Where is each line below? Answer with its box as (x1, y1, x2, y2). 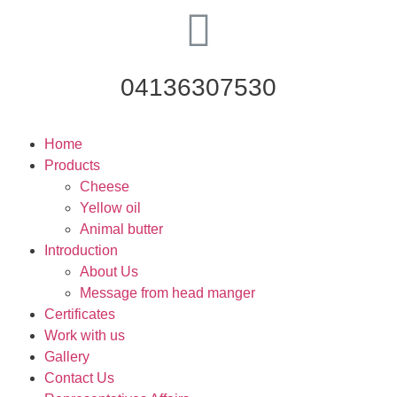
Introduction (44, 243, 118, 258)
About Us (80, 264, 138, 279)
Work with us (44, 328, 125, 343)
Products (44, 158, 100, 173)
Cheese (80, 179, 129, 194)
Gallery (44, 349, 90, 364)
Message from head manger (80, 285, 255, 300)
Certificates (44, 307, 115, 322)
